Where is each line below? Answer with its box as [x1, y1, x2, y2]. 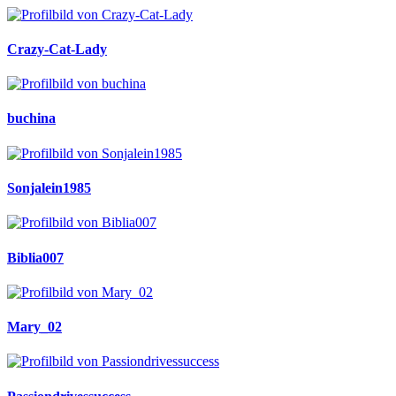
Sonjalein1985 [7, 179, 91, 195]
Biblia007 [7, 249, 64, 265]
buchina [7, 110, 56, 126]
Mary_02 [7, 319, 62, 335]
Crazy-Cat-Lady [7, 41, 107, 57]
